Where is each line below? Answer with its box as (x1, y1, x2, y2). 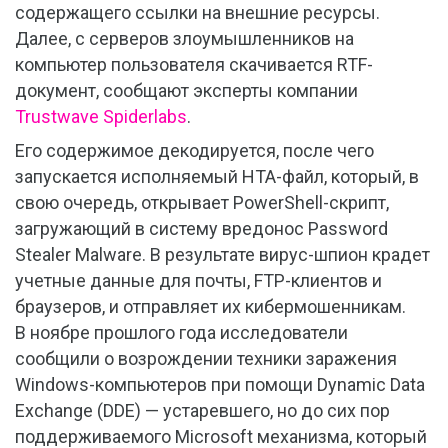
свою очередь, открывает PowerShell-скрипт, (15, 192, 389, 214)
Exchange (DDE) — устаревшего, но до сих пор (15, 400, 390, 422)
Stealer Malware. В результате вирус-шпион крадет (15, 244, 430, 266)
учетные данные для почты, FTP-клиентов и (15, 270, 382, 292)
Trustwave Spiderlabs (15, 106, 187, 128)
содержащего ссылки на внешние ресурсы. (15, 2, 380, 24)
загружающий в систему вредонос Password (15, 218, 388, 240)
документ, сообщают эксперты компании (15, 80, 358, 102)
